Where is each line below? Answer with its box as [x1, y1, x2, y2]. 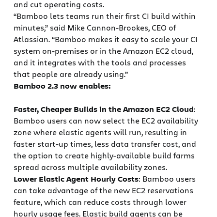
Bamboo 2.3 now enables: [14, 80, 111, 92]
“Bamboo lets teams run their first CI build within [14, 11, 196, 21]
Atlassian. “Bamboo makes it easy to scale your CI [14, 34, 198, 45]
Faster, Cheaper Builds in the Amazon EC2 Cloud [14, 104, 194, 115]
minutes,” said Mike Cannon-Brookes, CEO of [14, 22, 176, 33]
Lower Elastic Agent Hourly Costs [14, 173, 139, 185]
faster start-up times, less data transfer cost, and [14, 139, 196, 149]
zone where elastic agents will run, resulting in [14, 127, 187, 138]
